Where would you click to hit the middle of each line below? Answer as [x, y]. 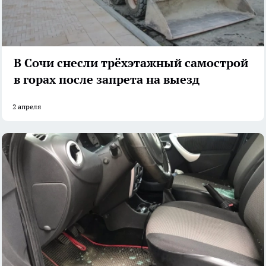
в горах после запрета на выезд [107, 80]
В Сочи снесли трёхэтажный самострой [131, 63]
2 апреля [27, 107]
